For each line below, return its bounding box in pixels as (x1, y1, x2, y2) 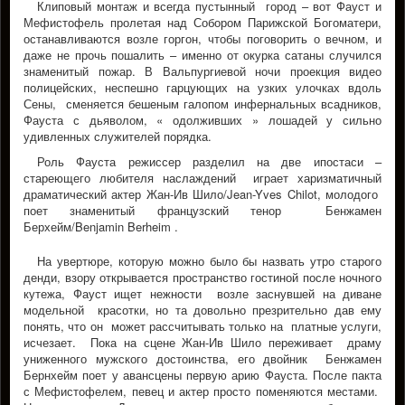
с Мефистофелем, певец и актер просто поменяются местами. (24, 382, 381, 400)
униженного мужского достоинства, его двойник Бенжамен (24, 350, 381, 367)
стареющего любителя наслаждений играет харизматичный (24, 169, 381, 186)
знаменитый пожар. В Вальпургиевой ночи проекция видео (24, 62, 381, 80)
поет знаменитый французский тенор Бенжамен (24, 202, 381, 219)
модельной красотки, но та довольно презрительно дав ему (24, 301, 381, 318)
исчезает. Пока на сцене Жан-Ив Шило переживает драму (24, 334, 381, 351)
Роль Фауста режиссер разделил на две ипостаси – (37, 153, 381, 170)
